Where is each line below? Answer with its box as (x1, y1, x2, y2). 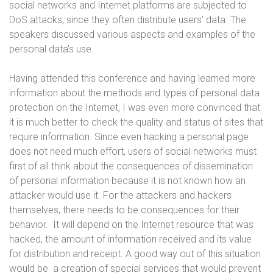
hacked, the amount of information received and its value (9, 233, 252, 245)
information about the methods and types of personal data (9, 87, 260, 99)
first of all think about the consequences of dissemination (9, 160, 253, 172)
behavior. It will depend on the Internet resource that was (9, 219, 253, 230)
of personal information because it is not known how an (9, 175, 246, 186)
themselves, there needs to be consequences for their (9, 204, 239, 216)
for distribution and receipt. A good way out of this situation (9, 248, 261, 260)
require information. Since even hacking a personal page (9, 131, 249, 143)
